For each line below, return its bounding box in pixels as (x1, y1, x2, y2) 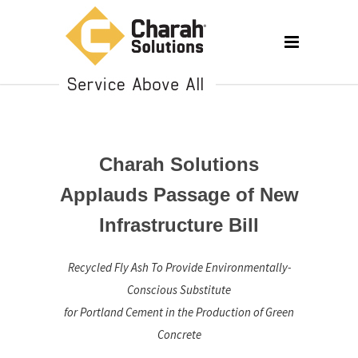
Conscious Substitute (127, 282, 231, 297)
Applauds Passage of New (59, 184, 299, 205)
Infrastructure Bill (99, 214, 259, 236)
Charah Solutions (99, 153, 259, 175)
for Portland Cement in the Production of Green (64, 304, 294, 320)
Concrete (157, 327, 201, 342)
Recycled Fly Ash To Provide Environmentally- (67, 260, 291, 275)
